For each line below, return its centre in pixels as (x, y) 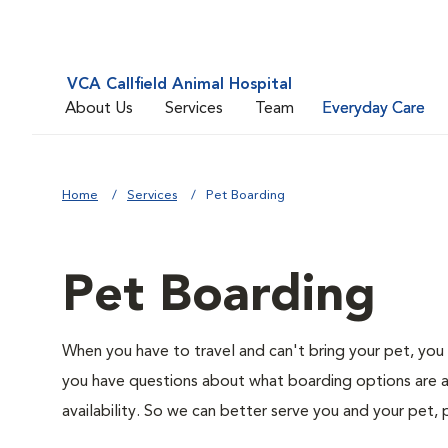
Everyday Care (373, 108)
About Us (99, 108)
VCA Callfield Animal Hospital (179, 85)
